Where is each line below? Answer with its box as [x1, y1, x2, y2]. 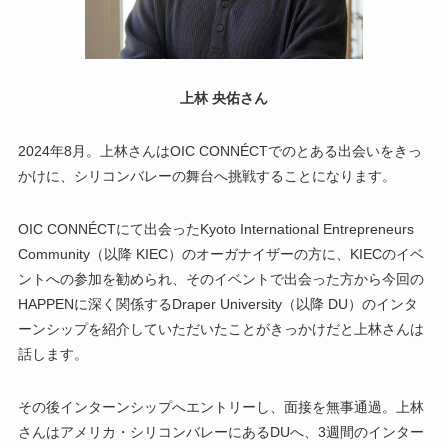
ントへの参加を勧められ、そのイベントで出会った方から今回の [17, 271, 424, 288]
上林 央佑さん [180, 90, 268, 107]
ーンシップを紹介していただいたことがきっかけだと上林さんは [17, 321, 424, 338]
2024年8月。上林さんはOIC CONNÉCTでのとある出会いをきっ [17, 143, 422, 160]
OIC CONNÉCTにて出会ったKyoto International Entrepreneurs [17, 221, 414, 238]
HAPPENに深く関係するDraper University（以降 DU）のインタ [17, 296, 418, 313]
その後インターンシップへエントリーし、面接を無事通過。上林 [17, 399, 424, 416]
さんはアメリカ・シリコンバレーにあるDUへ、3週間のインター [17, 424, 424, 441]
